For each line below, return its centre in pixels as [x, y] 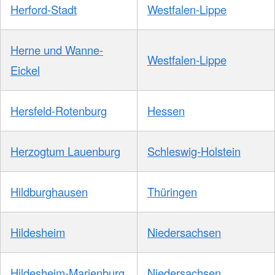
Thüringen [172, 192]
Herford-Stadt [44, 10]
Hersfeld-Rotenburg [59, 111]
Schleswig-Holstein [194, 151]
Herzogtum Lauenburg [65, 151]
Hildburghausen [49, 192]
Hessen [166, 111]
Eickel [25, 70]
